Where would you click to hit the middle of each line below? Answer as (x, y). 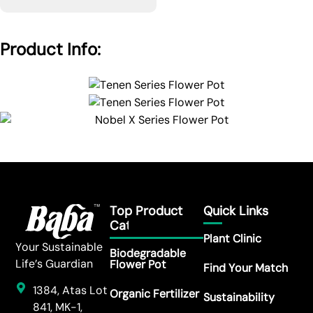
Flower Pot (138, 264)
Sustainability (239, 297)
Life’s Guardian (54, 263)
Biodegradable (147, 253)
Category (137, 225)
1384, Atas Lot (71, 291)
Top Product (146, 211)
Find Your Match (246, 268)
